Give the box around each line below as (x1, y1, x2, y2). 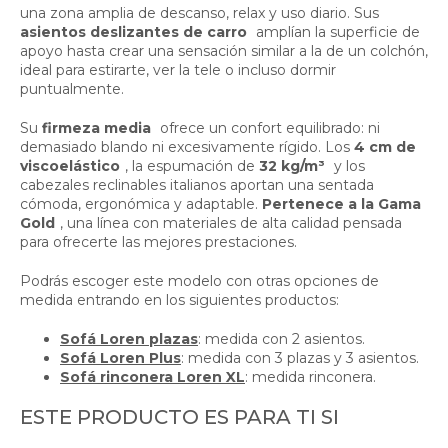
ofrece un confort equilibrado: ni (156, 118, 380, 137)
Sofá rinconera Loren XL (60, 367, 245, 386)
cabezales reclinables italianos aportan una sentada (20, 175, 374, 194)
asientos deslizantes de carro (20, 22, 247, 41)
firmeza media (42, 118, 151, 137)
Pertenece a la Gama (262, 194, 421, 213)
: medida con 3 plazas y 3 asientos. (181, 348, 419, 367)
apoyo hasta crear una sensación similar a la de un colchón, (20, 41, 428, 60)
